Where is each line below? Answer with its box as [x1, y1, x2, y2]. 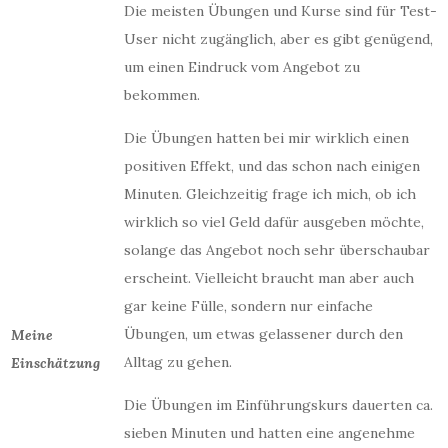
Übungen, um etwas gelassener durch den [124, 325, 403, 343]
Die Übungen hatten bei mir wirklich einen [124, 129, 409, 147]
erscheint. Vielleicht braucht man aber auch [124, 269, 414, 287]
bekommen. [124, 86, 200, 104]
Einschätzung [11, 354, 100, 372]
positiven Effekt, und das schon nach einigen [124, 157, 420, 175]
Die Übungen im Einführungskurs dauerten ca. [124, 396, 433, 414]
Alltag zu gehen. [124, 353, 232, 371]
